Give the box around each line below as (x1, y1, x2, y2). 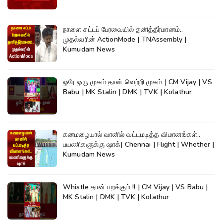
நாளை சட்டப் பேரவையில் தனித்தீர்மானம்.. (63, 24, 183, 34)
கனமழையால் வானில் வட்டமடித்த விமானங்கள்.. (63, 129, 201, 139)
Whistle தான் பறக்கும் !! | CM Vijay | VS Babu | (63, 182, 133, 192)
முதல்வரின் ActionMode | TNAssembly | (63, 34, 187, 44)
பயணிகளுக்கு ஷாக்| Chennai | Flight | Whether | (63, 139, 215, 149)
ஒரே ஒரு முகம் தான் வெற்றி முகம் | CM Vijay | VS (63, 77, 165, 87)
